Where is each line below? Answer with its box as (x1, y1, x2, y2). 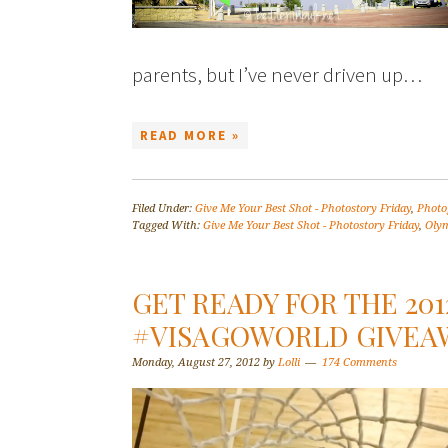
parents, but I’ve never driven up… (132, 61, 422, 88)
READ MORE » (140, 127, 240, 144)
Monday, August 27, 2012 (132, 356, 260, 369)
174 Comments (322, 356, 397, 369)
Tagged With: (132, 219, 203, 232)
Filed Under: (132, 202, 195, 215)
